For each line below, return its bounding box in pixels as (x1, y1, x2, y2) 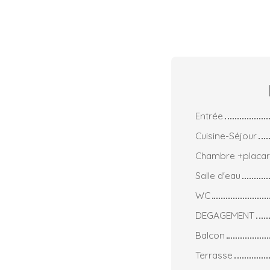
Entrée (195, 109, 223, 122)
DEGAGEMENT (195, 209, 254, 221)
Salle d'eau (195, 169, 240, 181)
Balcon (195, 228, 225, 241)
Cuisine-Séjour (195, 129, 257, 142)
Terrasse (195, 248, 233, 261)
